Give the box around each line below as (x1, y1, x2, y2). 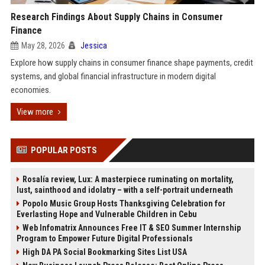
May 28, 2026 (21, 41, 65, 50)
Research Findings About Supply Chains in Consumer (10, 11, 223, 22)
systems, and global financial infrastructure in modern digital (10, 71, 216, 82)
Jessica (80, 41, 107, 50)
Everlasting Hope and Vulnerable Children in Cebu (16, 209, 197, 219)
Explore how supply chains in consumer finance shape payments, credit (10, 57, 253, 68)
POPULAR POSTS (30, 145, 97, 156)
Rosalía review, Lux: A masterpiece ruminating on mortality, (22, 174, 234, 184)
